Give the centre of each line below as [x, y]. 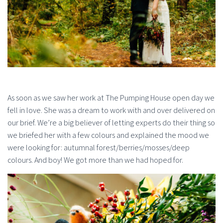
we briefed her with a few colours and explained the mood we [108, 135]
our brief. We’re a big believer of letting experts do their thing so [111, 122]
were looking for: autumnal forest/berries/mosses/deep [99, 147]
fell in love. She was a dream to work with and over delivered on [111, 110]
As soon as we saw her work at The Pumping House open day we [111, 98]
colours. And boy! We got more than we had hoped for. [95, 160]
